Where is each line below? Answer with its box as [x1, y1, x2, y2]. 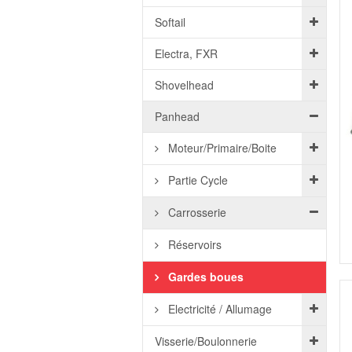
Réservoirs [164, 236, 222, 252]
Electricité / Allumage [164, 301, 272, 317]
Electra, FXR [154, 46, 218, 61]
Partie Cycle [164, 172, 228, 188]
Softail [154, 14, 185, 30]
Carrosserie [164, 204, 226, 220]
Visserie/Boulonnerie [154, 333, 257, 349]
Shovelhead [154, 77, 214, 93]
